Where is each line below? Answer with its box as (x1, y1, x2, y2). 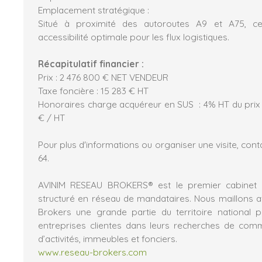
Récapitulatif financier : (38, 58, 144, 70)
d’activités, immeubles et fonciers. (38, 233, 177, 245)
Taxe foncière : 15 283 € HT (38, 85, 149, 97)
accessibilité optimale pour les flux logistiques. (38, 31, 229, 43)
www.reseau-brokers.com (38, 246, 147, 258)
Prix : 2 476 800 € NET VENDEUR (38, 71, 168, 84)
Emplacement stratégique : (38, 4, 149, 16)
